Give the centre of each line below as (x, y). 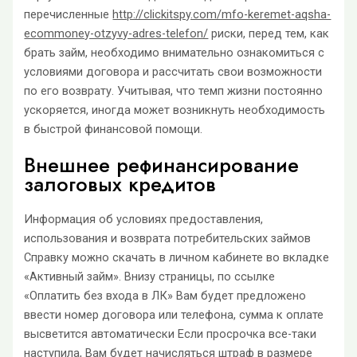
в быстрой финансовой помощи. (114, 129)
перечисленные (69, 14)
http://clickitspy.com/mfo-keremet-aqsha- (222, 14)
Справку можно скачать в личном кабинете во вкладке (177, 258)
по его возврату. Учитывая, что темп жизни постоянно (174, 90)
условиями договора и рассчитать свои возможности (173, 71)
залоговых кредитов (120, 184)
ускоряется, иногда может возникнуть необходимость (175, 110)
